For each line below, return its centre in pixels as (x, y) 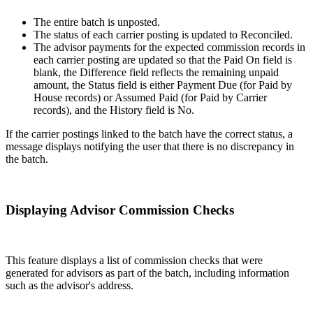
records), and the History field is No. (114, 110)
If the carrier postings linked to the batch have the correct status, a (149, 133)
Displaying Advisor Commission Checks (120, 210)
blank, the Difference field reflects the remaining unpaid (156, 72)
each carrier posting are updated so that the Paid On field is (163, 59)
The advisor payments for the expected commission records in (169, 47)
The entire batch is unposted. (97, 22)
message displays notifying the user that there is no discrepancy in (150, 146)
